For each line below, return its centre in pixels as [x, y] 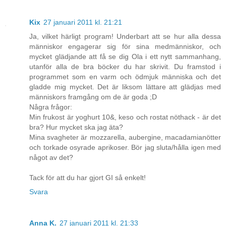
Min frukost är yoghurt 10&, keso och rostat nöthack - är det [125, 117]
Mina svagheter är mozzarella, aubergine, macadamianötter [125, 137]
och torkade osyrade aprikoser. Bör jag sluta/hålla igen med [125, 148]
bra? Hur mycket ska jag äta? [76, 127]
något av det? [51, 158]
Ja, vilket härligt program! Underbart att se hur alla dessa [125, 37]
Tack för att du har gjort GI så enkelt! [88, 178]
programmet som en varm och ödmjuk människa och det [125, 77]
